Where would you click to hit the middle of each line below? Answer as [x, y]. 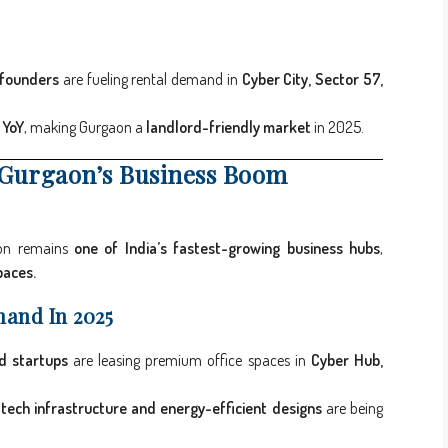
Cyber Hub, [347, 360]
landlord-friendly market [228, 127]
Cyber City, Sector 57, [312, 79]
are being [352, 408]
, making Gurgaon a [85, 127]
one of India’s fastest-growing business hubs [227, 248]
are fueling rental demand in [150, 79]
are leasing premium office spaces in [189, 360]
